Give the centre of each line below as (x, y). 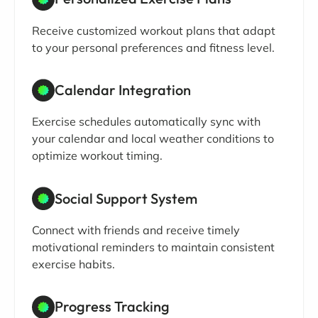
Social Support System (126, 198)
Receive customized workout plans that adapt (154, 30)
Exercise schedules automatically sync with (146, 122)
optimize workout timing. (97, 156)
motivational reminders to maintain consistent (153, 247)
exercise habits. (73, 264)
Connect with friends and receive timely (136, 230)
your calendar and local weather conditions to (153, 139)
